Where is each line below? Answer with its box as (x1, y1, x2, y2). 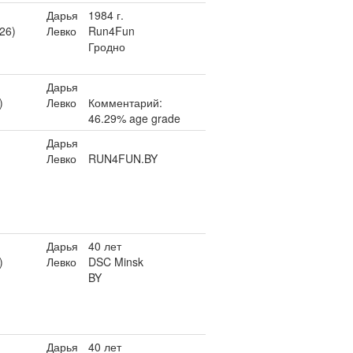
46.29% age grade (88, 110, 180, 126)
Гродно (88, 39, 125, 54)
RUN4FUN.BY (88, 150, 158, 166)
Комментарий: (88, 95, 162, 110)
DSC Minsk (88, 254, 143, 269)
